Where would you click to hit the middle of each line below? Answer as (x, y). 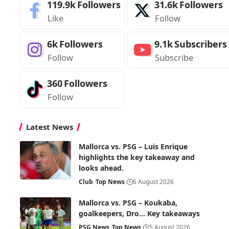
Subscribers (201, 44)
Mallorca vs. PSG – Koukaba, (128, 202)
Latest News (50, 127)
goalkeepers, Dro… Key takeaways (139, 213)
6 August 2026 (154, 181)
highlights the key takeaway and (137, 157)
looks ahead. (101, 168)
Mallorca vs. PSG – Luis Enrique (133, 146)
